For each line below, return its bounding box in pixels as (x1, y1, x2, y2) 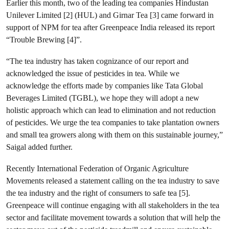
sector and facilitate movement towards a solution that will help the (6, 213, 220, 222)
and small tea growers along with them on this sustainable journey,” (6, 130, 223, 140)
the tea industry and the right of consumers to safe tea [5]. (6, 188, 190, 198)
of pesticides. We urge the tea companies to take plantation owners (6, 118, 219, 127)
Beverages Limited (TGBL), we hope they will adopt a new (6, 93, 199, 103)
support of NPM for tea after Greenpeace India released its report (6, 22, 215, 32)
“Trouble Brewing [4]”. (6, 35, 82, 44)
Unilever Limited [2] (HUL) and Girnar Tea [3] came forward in (6, 10, 214, 20)
